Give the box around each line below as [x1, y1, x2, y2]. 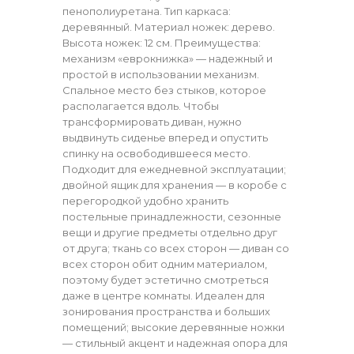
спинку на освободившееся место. [62, 146, 250, 160]
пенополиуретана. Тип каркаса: [62, 4, 231, 17]
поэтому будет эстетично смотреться [62, 273, 269, 286]
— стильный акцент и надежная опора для [62, 336, 288, 349]
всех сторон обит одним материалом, [62, 257, 267, 270]
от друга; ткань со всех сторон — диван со [62, 241, 289, 254]
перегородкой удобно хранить [62, 194, 228, 207]
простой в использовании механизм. [62, 67, 259, 81]
